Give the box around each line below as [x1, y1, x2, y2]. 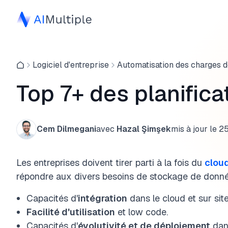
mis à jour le [171, 124, 217, 134]
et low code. [115, 206, 168, 218]
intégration [78, 192, 127, 204]
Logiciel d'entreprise [33, 60, 109, 70]
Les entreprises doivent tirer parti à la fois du [16, 157, 205, 168]
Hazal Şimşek [117, 124, 171, 134]
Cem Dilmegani [37, 124, 96, 134]
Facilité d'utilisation [26, 206, 115, 218]
